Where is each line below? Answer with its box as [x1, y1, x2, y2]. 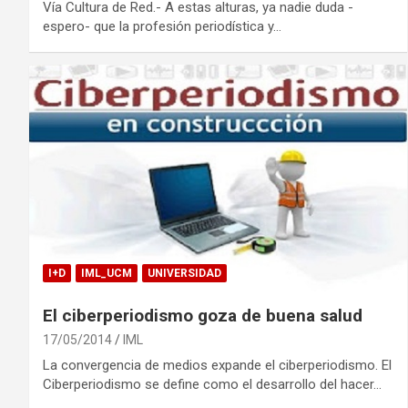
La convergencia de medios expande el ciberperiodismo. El [43, 356, 392, 373]
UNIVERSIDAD [148, 266, 221, 280]
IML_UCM [81, 266, 132, 280]
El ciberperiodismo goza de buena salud [43, 304, 362, 326]
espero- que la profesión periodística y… [43, 17, 281, 35]
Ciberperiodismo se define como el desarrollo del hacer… [43, 375, 382, 393]
